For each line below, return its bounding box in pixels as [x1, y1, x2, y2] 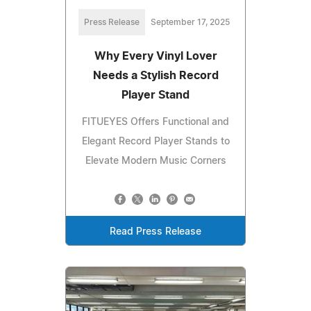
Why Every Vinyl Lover [94, 51, 217, 62]
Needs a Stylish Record [92, 70, 219, 82]
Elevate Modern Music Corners [85, 156, 226, 167]
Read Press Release [110, 227, 201, 237]
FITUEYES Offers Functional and [82, 117, 229, 128]
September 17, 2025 [151, 18, 230, 27]
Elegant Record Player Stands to [81, 137, 230, 147]
